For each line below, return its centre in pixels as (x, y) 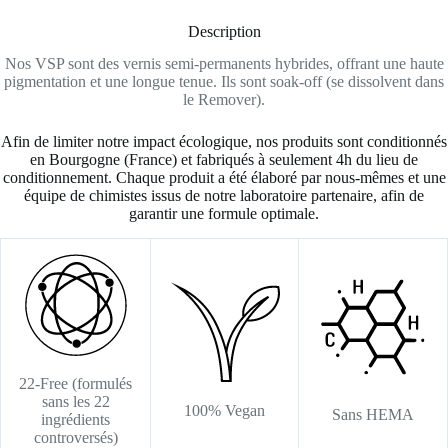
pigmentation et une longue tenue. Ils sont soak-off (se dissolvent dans (224, 82)
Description (224, 31)
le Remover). (224, 100)
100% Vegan (224, 410)
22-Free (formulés (75, 383)
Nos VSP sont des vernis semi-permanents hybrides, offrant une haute (224, 64)
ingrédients (75, 419)
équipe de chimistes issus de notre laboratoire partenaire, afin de (224, 196)
